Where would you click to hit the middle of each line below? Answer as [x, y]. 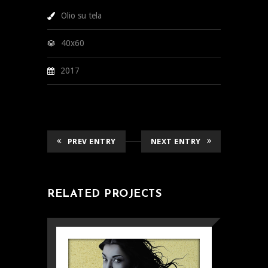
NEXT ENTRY [176, 141]
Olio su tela [81, 15]
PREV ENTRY [92, 141]
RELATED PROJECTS [104, 194]
